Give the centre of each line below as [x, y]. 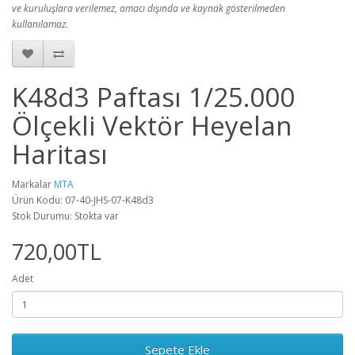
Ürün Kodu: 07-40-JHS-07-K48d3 [83, 200]
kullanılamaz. [40, 24]
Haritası [60, 154]
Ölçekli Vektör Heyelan [152, 126]
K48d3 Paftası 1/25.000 [153, 97]
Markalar [33, 184]
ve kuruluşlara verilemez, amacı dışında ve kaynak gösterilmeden [149, 8]
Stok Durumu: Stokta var [65, 216]
